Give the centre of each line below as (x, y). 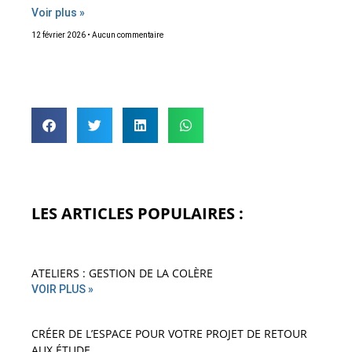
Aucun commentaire (127, 35)
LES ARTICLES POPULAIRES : (137, 214)
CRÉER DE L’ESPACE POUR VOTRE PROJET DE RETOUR (169, 334)
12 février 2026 (59, 35)
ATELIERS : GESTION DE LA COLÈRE (122, 273)
